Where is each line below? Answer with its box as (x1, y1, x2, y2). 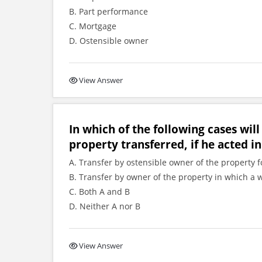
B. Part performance (69, 6, 148, 17)
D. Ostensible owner (69, 35, 149, 46)
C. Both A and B (69, 186, 130, 197)
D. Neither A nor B (69, 201, 140, 212)
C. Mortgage (69, 20, 116, 32)
